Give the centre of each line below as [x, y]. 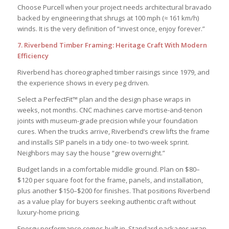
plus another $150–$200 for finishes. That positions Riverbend [113, 190]
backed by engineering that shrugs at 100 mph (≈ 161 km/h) [108, 18]
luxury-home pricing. [49, 212]
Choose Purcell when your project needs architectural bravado [114, 7]
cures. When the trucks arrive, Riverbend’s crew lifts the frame [113, 131]
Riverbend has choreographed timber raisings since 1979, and [113, 72]
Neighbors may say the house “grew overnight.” [91, 153]
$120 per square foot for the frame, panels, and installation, [110, 180]
